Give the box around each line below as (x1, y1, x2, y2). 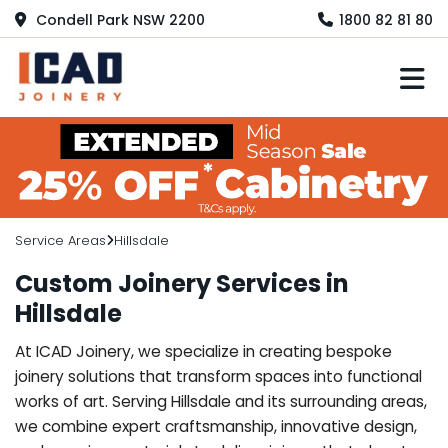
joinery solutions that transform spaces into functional (15, 365, 422, 387)
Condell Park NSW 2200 (32, 9, 205, 30)
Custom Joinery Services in (15, 266, 349, 300)
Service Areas (15, 230, 106, 250)
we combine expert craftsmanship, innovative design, (15, 415, 417, 437)
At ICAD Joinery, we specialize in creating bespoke (15, 340, 392, 362)
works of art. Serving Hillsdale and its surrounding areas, (15, 390, 427, 412)
